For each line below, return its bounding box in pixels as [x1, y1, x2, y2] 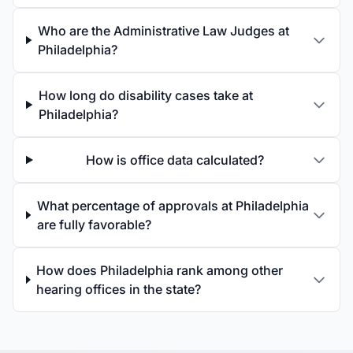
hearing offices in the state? [36, 281, 202, 297]
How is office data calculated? [86, 152, 265, 168]
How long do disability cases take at [39, 87, 254, 103]
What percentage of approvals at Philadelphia [36, 198, 309, 214]
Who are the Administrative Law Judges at [38, 23, 290, 39]
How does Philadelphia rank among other [36, 262, 284, 278]
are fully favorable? [36, 217, 151, 232]
